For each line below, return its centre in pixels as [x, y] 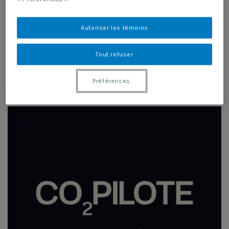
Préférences [111, 81]
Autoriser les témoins [114, 27]
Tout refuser [114, 54]
